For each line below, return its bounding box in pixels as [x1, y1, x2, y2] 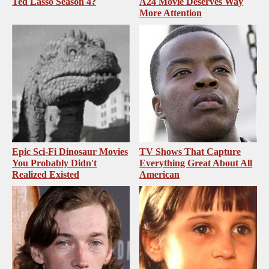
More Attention [139, 8, 202, 19]
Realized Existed [12, 169, 79, 180]
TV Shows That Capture [139, 146, 241, 157]
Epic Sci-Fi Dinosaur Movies [12, 146, 128, 157]
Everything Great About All [139, 157, 253, 168]
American [139, 169, 180, 180]
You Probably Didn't [12, 157, 97, 168]
